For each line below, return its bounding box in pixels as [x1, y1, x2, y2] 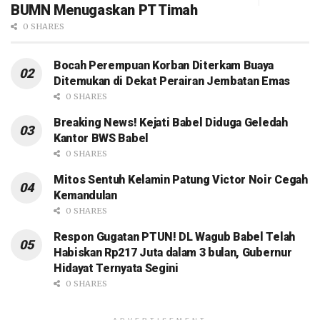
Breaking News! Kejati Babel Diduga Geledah [54, 116, 288, 130]
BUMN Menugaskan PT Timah [11, 1, 198, 19]
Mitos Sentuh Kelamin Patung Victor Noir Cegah [54, 173, 308, 187]
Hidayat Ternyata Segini [54, 261, 179, 276]
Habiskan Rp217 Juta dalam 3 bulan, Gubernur [54, 246, 292, 260]
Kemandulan [54, 189, 117, 203]
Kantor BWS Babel [54, 131, 149, 146]
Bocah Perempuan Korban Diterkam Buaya [54, 59, 274, 73]
